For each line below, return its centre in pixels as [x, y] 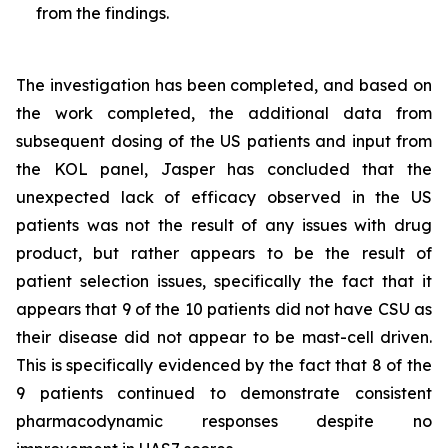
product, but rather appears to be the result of [224, 253]
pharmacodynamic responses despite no [224, 421]
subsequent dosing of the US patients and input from [224, 141]
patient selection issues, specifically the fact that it [224, 281]
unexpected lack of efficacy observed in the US [224, 197]
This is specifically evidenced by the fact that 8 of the [224, 365]
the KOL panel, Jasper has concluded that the [224, 169]
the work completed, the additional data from [224, 113]
